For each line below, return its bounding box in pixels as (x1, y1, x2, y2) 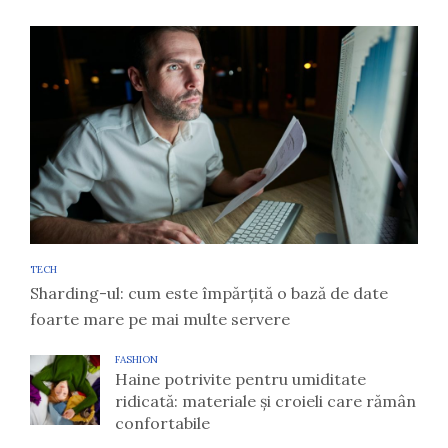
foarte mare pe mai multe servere (30, 309, 290, 330)
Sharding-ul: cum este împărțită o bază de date (30, 283, 388, 304)
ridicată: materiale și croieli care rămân (115, 391, 416, 412)
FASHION (115, 353, 158, 367)
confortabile (115, 413, 210, 434)
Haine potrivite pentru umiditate (115, 369, 366, 390)
